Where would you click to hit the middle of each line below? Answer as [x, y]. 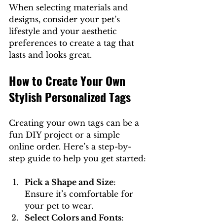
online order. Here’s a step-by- [70, 147]
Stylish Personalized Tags [70, 97]
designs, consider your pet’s [66, 19]
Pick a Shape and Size [69, 182]
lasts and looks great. [50, 55]
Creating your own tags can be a [75, 123]
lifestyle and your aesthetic [64, 31]
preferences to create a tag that [73, 43]
